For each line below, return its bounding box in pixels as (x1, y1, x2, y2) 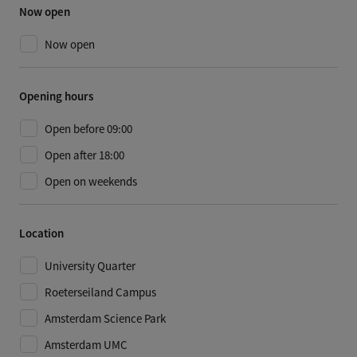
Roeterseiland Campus (45, 284, 156, 300)
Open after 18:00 (45, 147, 124, 163)
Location (19, 226, 64, 242)
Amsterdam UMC (45, 337, 127, 353)
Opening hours (19, 88, 93, 105)
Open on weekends (45, 174, 137, 190)
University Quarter (45, 258, 135, 274)
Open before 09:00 (45, 121, 132, 137)
